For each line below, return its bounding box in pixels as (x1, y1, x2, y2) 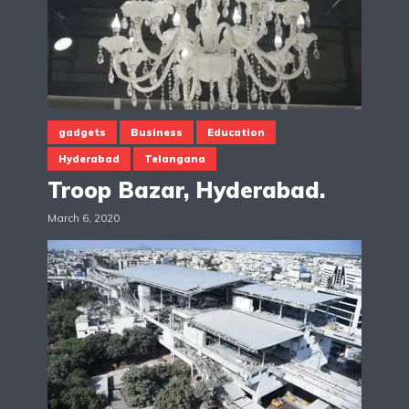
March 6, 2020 (47, 211, 120, 225)
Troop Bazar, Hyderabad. (47, 176, 325, 204)
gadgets (58, 126, 106, 140)
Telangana (144, 152, 205, 166)
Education (207, 126, 265, 140)
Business (131, 126, 183, 140)
